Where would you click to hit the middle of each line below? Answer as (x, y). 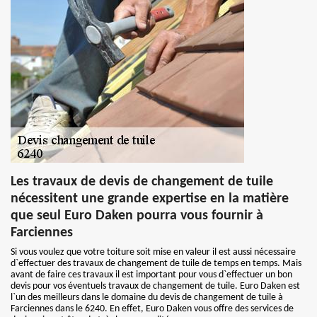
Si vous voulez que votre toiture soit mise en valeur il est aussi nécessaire (153, 252)
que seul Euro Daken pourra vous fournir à (137, 216)
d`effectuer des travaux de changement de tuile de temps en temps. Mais (156, 264)
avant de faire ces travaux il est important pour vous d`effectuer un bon (151, 275)
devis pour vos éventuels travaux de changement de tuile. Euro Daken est (155, 286)
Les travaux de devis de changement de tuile (142, 182)
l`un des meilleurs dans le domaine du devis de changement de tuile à (147, 298)
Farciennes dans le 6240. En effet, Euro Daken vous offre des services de (152, 309)
